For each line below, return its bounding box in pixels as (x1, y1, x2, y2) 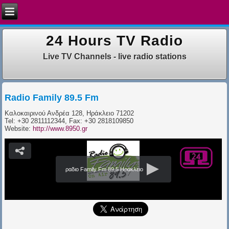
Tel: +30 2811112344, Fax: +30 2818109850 (5, 117, 134, 125)
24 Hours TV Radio (46, 33, 183, 49)
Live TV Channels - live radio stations (42, 52, 187, 61)
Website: (5, 124, 33, 132)
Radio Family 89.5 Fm (5, 92, 99, 103)
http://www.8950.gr (33, 124, 88, 132)
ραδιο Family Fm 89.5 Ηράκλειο (65, 166, 144, 172)
